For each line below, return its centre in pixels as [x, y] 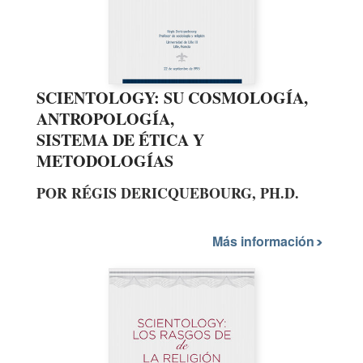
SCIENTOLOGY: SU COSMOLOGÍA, [172, 97]
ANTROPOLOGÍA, [105, 118]
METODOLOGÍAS [105, 160]
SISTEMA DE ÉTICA [113, 139]
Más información [265, 241]
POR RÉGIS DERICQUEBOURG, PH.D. [168, 192]
